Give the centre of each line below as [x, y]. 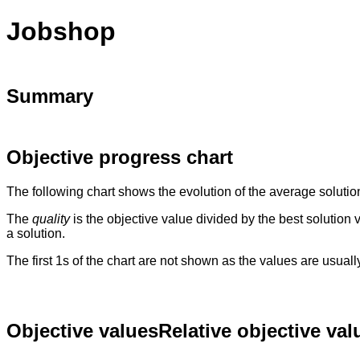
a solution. [36, 234]
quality [51, 219]
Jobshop [61, 32]
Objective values [82, 331]
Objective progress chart [120, 157]
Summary [50, 96]
